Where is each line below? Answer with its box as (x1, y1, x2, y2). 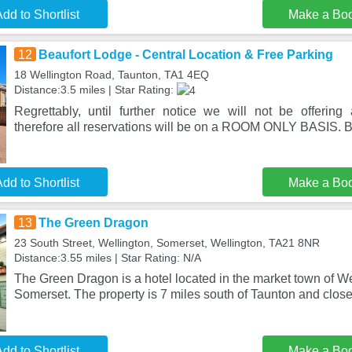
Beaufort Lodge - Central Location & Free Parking (38, 48, 333, 61)
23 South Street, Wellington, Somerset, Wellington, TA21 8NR (13, 236, 320, 249)
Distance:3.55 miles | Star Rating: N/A (13, 251, 201, 264)
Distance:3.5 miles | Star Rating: (13, 83, 177, 96)
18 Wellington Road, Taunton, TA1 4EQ (13, 68, 209, 81)
